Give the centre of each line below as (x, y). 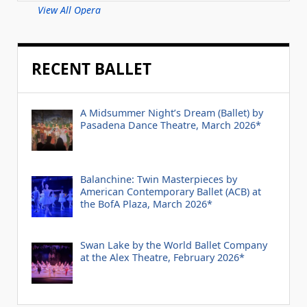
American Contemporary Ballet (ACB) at (170, 191)
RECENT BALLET (91, 69)
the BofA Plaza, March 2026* (146, 204)
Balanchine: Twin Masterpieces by (158, 179)
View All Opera (69, 10)
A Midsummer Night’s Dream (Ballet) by (171, 112)
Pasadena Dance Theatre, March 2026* (170, 125)
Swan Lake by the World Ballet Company (173, 245)
